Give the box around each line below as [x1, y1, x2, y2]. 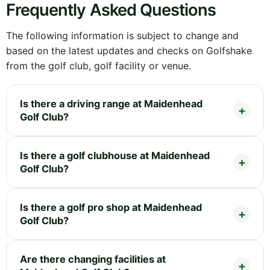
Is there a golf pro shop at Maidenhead [20, 201, 202, 213]
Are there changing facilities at [20, 253, 166, 265]
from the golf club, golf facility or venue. [6, 59, 191, 72]
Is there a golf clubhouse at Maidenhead [20, 149, 210, 162]
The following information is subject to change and [6, 29, 239, 42]
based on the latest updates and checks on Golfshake [6, 44, 252, 57]
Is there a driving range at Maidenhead [20, 97, 202, 110]
